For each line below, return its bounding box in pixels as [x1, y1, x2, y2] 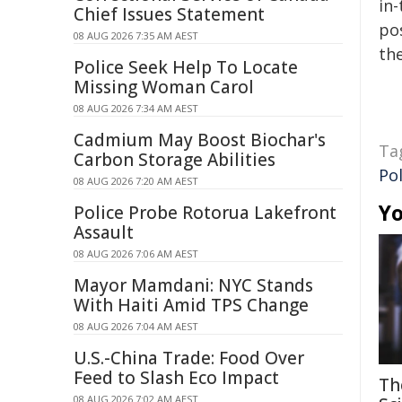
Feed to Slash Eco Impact [74, 366, 279, 389]
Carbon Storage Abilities [74, 148, 275, 171]
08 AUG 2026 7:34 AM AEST [74, 101, 198, 115]
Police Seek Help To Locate [74, 56, 298, 79]
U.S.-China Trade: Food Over [74, 346, 304, 370]
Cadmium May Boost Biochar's [74, 128, 326, 152]
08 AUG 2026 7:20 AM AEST [74, 174, 198, 188]
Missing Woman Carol [74, 75, 254, 99]
